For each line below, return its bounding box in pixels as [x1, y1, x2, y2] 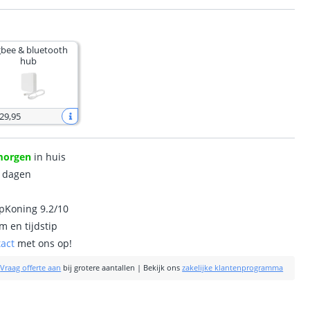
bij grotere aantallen [61, 263, 136, 273]
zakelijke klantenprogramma [182, 263, 284, 273]
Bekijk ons [143, 263, 181, 273]
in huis [31, 150, 66, 163]
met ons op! [15, 237, 73, 250]
